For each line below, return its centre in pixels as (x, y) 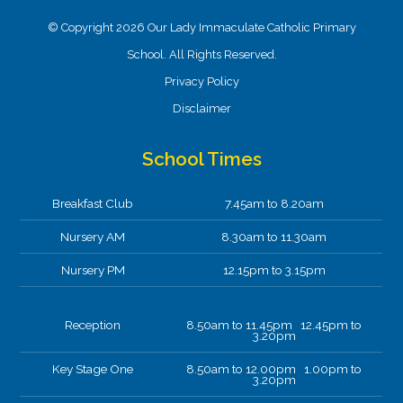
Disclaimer (201, 109)
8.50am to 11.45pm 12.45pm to (274, 325)
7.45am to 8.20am (274, 204)
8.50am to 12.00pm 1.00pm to (274, 369)
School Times (201, 159)
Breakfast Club (93, 204)
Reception (93, 325)
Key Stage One (93, 369)
